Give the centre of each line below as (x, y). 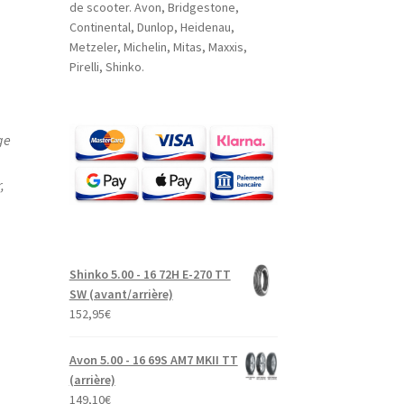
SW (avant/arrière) (121, 294)
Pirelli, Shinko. (106, 67)
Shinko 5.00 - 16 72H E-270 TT (150, 274)
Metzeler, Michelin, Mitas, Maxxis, (158, 47)
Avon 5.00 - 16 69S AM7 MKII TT (153, 359)
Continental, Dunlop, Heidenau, (151, 28)
